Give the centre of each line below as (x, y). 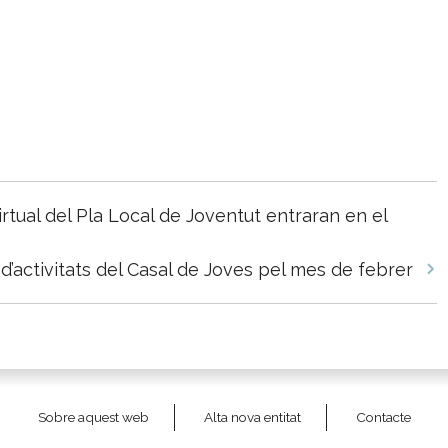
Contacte (383, 417)
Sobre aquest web (93, 417)
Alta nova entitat (252, 417)
